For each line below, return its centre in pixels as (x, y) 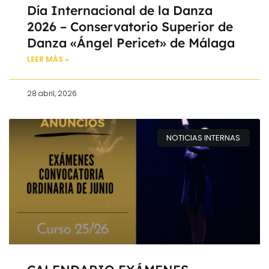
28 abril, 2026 (52, 94)
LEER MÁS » (48, 59)
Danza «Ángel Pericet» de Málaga (131, 43)
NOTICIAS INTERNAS (204, 138)
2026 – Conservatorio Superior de (130, 27)
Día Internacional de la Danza (120, 11)
